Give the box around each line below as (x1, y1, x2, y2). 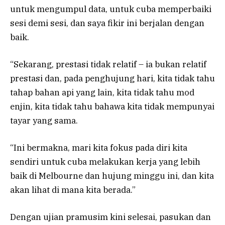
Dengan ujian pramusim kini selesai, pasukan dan (10, 211, 211, 223)
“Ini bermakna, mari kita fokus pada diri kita (10, 142, 187, 154)
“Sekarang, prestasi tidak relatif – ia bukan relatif (10, 58, 206, 70)
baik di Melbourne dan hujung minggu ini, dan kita (10, 170, 214, 182)
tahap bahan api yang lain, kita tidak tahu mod (10, 86, 194, 98)
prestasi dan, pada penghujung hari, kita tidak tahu (10, 72, 215, 84)
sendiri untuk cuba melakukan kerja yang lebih (10, 156, 200, 168)
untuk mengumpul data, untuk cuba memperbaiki (10, 3, 211, 15)
